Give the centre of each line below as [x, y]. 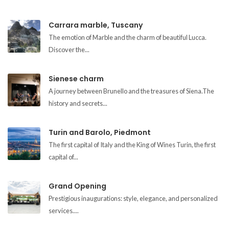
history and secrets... [78, 103]
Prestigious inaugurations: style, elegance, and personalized [133, 198]
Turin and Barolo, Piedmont [100, 132]
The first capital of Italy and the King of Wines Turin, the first [132, 144]
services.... [64, 210]
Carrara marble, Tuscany [96, 25]
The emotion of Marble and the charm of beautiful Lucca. [128, 37]
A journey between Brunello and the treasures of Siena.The [131, 91]
